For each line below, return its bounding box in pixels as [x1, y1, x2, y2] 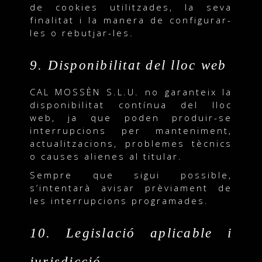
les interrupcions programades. [29, 194, 209, 206]
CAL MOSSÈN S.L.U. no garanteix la [29, 85, 233, 98]
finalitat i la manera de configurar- [29, 13, 233, 26]
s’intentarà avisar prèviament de [29, 181, 233, 194]
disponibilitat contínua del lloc [29, 98, 233, 111]
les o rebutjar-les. [29, 26, 134, 39]
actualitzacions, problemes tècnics [29, 137, 233, 149]
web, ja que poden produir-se [29, 111, 233, 123]
